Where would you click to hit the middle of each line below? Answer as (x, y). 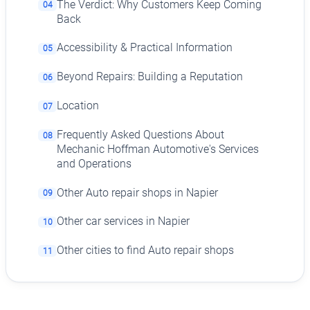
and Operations (94, 164)
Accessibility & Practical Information (145, 48)
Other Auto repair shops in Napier (138, 193)
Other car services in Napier (124, 222)
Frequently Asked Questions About (141, 135)
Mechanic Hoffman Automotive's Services (158, 149)
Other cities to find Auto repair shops (146, 251)
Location (78, 106)
